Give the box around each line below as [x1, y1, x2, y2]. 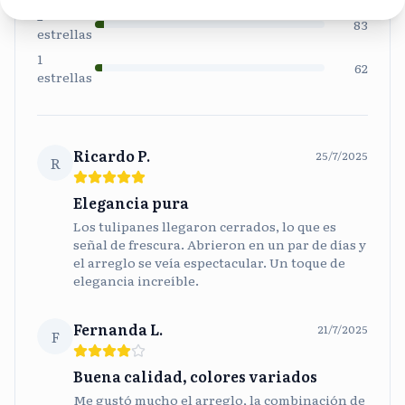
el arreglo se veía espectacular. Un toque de [73, 253, 345, 271]
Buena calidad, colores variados [73, 365, 317, 387]
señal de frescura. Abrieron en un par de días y [73, 235, 366, 253]
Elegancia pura [73, 192, 189, 213]
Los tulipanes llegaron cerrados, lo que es [73, 217, 336, 235]
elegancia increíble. [73, 271, 199, 289]
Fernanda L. [73, 318, 163, 340]
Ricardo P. [73, 145, 150, 166]
